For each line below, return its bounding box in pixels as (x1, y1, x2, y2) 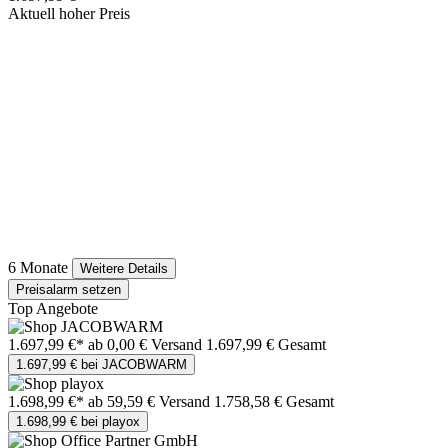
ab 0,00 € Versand (88, 336, 206, 354)
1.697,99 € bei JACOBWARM (16, 357, 187, 373)
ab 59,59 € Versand (88, 393, 214, 411)
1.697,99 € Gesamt (206, 336, 326, 354)
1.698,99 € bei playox (16, 414, 140, 430)
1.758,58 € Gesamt (214, 393, 334, 411)
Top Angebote (8, 300, 98, 318)
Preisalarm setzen (16, 282, 121, 298)
